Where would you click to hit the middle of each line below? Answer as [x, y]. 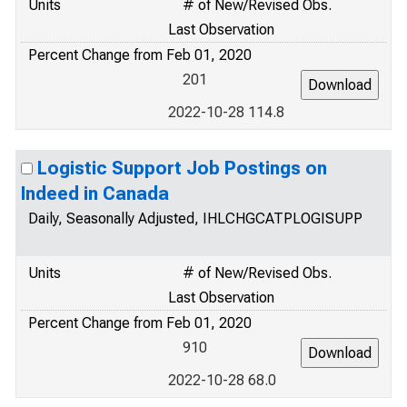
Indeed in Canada [95, 194]
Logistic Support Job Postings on [182, 168]
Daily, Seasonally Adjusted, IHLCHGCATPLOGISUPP [195, 218]
